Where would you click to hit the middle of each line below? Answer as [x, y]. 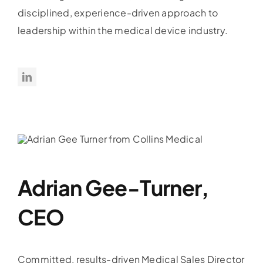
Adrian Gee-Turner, [113, 188]
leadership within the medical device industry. [123, 31]
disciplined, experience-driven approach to [118, 13]
